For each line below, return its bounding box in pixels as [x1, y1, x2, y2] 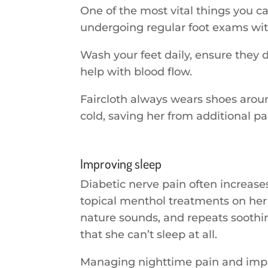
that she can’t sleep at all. [80, 227, 218, 241]
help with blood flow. [80, 65, 193, 78]
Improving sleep [80, 154, 162, 172]
